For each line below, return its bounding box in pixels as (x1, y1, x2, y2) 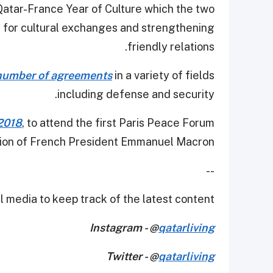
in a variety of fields (112, 68, 214, 82)
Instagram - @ (90, 221, 158, 234)
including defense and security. (57, 87, 214, 101)
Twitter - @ (106, 249, 158, 263)
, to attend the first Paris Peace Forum (22, 116, 214, 129)
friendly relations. (127, 40, 214, 53)
